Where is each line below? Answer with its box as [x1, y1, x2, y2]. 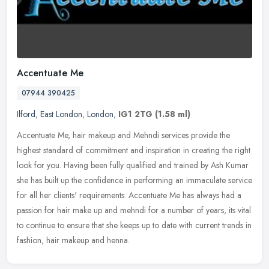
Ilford [17, 107, 35, 120]
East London [40, 107, 82, 120]
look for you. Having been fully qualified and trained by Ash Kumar [17, 159, 249, 171]
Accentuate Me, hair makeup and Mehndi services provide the [17, 128, 230, 141]
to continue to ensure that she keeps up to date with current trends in [17, 219, 252, 231]
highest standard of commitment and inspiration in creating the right [17, 144, 250, 156]
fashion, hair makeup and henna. [17, 234, 130, 246]
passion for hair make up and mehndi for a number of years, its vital [17, 204, 251, 216]
